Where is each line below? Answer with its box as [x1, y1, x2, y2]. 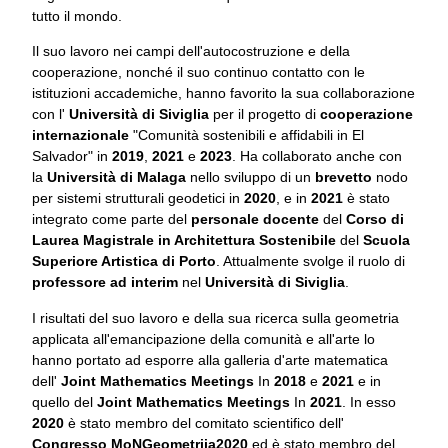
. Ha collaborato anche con [232, 148, 402, 165]
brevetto [311, 169, 372, 186]
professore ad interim [32, 274, 178, 291]
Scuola [363, 232, 410, 249]
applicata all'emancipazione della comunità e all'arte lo [32, 330, 375, 347]
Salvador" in [32, 148, 112, 165]
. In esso [342, 393, 396, 410]
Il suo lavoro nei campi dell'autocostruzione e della [32, 43, 350, 60]
